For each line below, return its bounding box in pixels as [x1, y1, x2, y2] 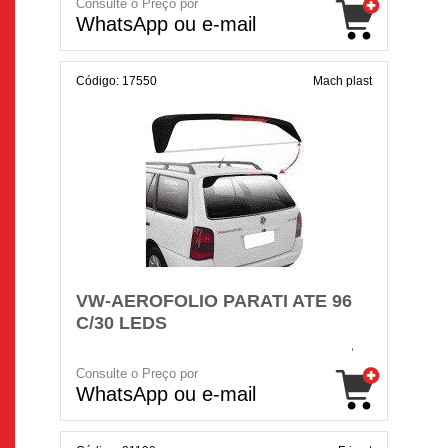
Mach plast [313, 74, 372, 88]
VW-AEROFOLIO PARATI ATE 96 [76, 291, 352, 311]
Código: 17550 [76, 74, 157, 88]
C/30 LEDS [76, 313, 167, 333]
